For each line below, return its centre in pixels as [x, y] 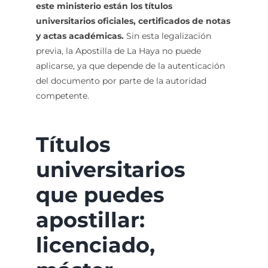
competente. [62, 96]
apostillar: [90, 220]
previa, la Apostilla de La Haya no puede [118, 51]
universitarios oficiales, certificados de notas [133, 21]
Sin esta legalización [167, 36]
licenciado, [95, 245]
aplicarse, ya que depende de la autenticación [130, 66]
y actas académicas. [80, 36]
